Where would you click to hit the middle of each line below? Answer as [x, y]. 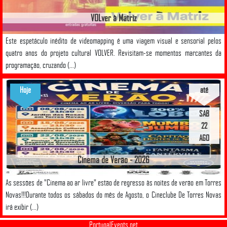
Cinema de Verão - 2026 [113, 159]
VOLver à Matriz [113, 17]
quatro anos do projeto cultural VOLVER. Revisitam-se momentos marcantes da [113, 52]
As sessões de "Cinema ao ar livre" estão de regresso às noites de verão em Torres [113, 182]
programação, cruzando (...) [41, 65]
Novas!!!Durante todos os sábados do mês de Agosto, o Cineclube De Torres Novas [113, 194]
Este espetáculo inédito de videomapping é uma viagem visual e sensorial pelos [113, 40]
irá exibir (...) [22, 206]
